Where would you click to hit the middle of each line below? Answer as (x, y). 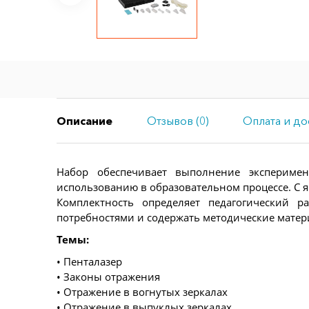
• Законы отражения (108, 276)
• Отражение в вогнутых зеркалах (142, 291)
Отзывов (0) (178, 120)
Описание (84, 120)
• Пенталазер (89, 261)
